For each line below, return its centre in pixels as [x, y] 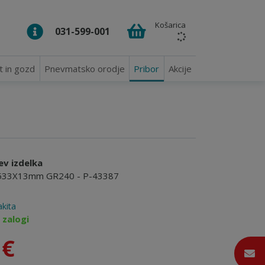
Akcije [180, 69]
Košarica [170, 25]
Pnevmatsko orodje [84, 69]
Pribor [147, 69]
